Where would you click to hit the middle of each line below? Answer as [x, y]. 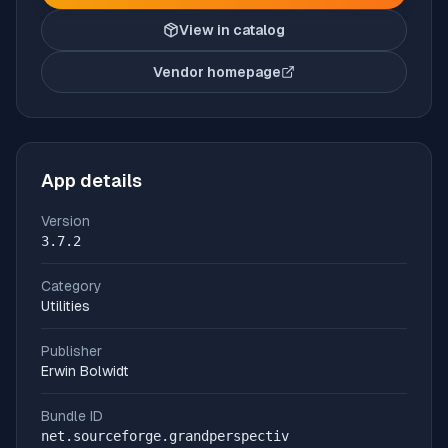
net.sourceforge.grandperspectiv [165, 436]
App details [91, 180]
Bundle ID [72, 416]
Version [65, 221]
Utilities [65, 306]
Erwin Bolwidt [85, 371]
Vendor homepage [217, 72]
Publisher [71, 351]
